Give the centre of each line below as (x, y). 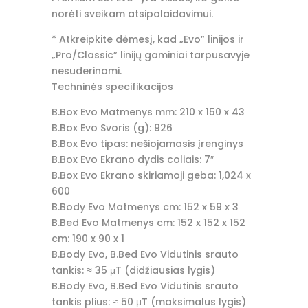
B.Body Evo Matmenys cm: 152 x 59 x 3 (145, 207)
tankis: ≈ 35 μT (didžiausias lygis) (133, 271)
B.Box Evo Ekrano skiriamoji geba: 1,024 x (151, 176)
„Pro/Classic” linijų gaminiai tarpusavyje (150, 55)
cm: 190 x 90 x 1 (88, 239)
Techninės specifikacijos (112, 87)
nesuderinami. (86, 71)
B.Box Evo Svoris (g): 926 (112, 128)
